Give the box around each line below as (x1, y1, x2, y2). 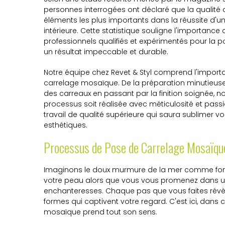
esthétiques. (44, 120, 87, 130)
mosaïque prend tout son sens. (44, 207, 157, 217)
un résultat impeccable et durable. (44, 47, 168, 57)
